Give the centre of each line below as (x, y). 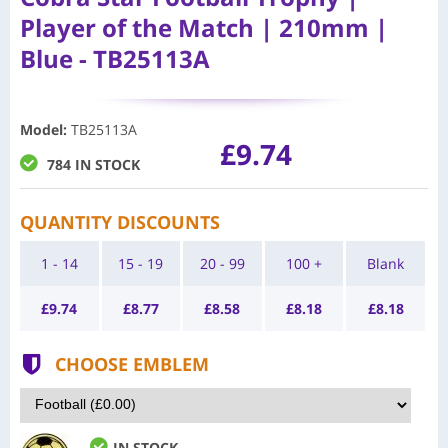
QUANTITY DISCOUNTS (120, 221)
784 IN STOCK (93, 164)
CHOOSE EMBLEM (132, 363)
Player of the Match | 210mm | (204, 27)
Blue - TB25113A (115, 58)
